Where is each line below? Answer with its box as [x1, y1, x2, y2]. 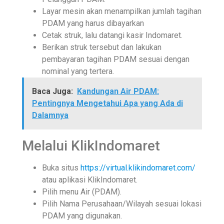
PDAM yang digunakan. [42, 210, 124, 220]
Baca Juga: [32, 86, 73, 96]
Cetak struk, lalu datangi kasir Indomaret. [42, 30, 184, 40]
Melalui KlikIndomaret [22, 137, 163, 154]
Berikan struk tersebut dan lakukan [42, 42, 161, 52]
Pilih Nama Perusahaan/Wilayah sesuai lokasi [42, 198, 201, 208]
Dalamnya [32, 110, 68, 120]
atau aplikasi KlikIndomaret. [42, 174, 139, 184]
